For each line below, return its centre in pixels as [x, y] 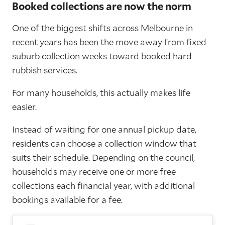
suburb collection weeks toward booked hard [102, 56]
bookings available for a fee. [68, 199]
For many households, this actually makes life [101, 92]
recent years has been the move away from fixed [109, 42]
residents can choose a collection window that [104, 143]
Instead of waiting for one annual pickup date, [104, 129]
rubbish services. [45, 70]
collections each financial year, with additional [103, 185]
